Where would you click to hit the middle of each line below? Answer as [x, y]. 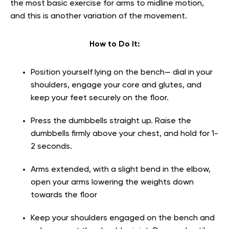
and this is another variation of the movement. [100, 17]
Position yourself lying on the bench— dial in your [122, 73]
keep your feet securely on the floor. [100, 98]
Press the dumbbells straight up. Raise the [111, 121]
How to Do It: [114, 45]
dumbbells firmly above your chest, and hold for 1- [124, 134]
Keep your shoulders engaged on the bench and [123, 219]
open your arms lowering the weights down [112, 183]
